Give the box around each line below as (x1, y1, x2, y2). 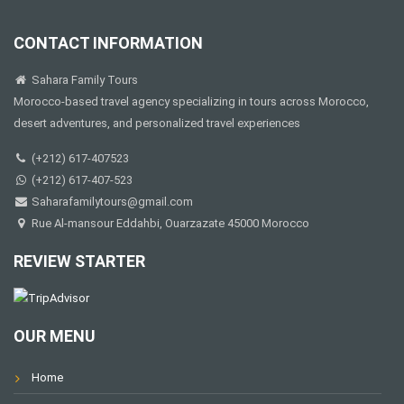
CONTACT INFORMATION (14, 32, 203, 52)
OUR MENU (14, 326, 96, 346)
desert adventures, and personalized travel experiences (14, 115, 300, 130)
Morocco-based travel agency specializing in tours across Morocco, (14, 94, 369, 108)
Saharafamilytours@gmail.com (28, 194, 193, 208)
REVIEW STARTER (14, 251, 145, 271)
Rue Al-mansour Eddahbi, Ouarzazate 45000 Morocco (28, 216, 309, 230)
